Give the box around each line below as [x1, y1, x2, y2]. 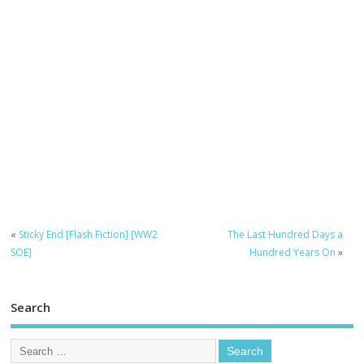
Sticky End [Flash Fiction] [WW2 [19, 227, 158, 242]
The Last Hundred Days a [227, 227, 343, 242]
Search [11, 298, 51, 315]
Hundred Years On [249, 245, 336, 260]
